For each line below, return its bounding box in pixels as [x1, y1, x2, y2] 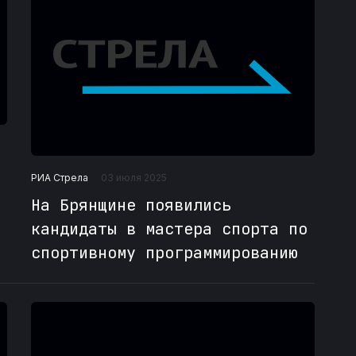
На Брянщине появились [30, 195, 231, 216]
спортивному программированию [30, 242, 298, 264]
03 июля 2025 [100, 172, 167, 184]
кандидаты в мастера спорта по [30, 219, 308, 240]
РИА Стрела [30, 171, 88, 184]
